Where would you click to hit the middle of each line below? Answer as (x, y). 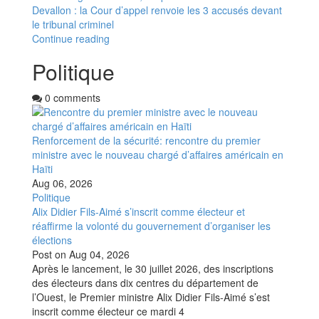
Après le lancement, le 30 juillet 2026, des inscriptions (153, 268)
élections (52, 240)
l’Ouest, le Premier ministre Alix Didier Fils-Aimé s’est (151, 297)
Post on (49, 254)
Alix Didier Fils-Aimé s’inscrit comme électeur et (138, 211)
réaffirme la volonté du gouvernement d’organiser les (151, 225)
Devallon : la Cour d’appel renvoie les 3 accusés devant (157, 10)
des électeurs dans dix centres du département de (145, 282)
